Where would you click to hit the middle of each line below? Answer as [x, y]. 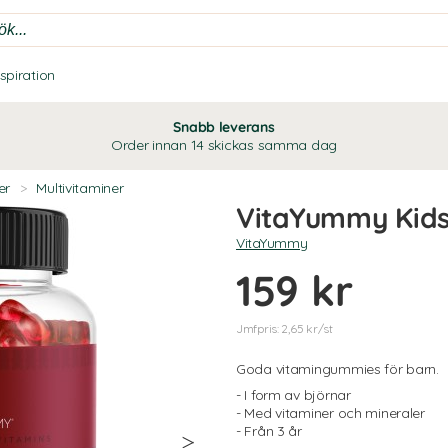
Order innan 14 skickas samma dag [224, 145]
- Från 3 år [269, 431]
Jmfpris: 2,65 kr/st [284, 328]
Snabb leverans [224, 127]
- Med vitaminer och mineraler [330, 413]
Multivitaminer [80, 188]
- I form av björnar [293, 395]
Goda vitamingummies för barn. [337, 369]
